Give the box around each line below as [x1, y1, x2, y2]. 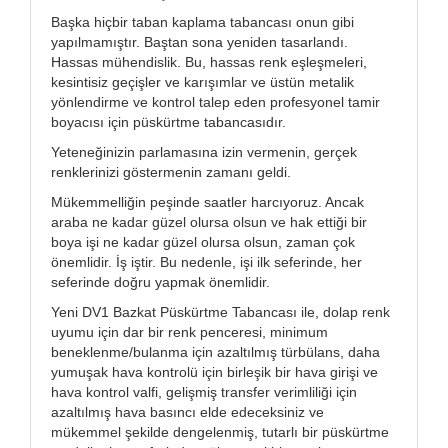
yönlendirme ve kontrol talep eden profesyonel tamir [51, 93, 380, 110]
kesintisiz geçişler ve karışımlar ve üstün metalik [51, 73, 354, 90]
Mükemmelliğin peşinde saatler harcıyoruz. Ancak [51, 193, 364, 210]
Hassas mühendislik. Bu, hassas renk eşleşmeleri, [51, 53, 367, 70]
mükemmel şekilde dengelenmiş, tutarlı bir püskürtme [51, 423, 389, 440]
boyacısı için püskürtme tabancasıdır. [51, 113, 286, 130]
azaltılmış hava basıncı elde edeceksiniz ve [51, 403, 324, 420]
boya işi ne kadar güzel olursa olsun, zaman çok [51, 233, 355, 250]
